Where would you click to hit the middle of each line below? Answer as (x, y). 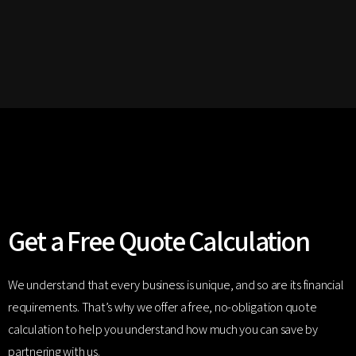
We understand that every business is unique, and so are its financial (176, 285)
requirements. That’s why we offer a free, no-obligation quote (163, 308)
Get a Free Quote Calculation (159, 241)
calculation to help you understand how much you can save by (163, 330)
